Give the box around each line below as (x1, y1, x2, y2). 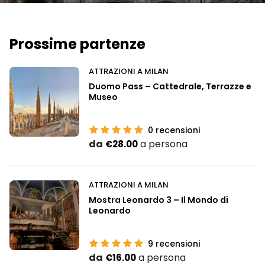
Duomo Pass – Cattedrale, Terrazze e (89, 80, 251, 92)
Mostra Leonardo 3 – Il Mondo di (89, 193, 228, 206)
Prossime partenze (9, 34, 146, 54)
